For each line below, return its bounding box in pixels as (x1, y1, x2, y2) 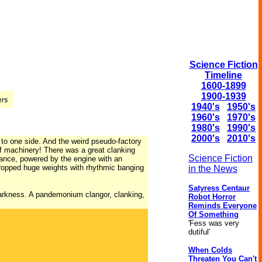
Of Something (188, 210, 239, 219)
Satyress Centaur (188, 184, 250, 192)
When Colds (188, 246, 232, 254)
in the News (188, 164, 237, 174)
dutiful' (188, 227, 210, 236)
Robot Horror (188, 192, 236, 201)
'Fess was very (188, 219, 239, 227)
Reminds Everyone (188, 201, 257, 210)
